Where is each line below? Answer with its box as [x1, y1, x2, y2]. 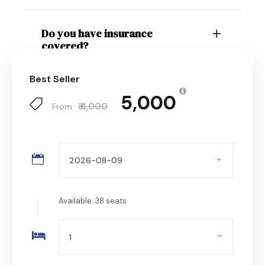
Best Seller [30, 72, 80, 85]
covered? [41, 38, 88, 53]
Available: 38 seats [59, 195, 127, 206]
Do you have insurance [41, 25, 153, 41]
